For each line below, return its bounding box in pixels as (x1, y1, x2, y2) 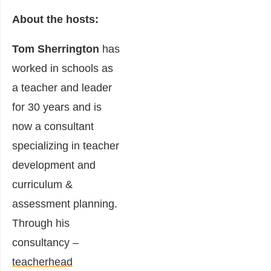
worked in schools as (12, 62, 113, 74)
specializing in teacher (12, 139, 119, 152)
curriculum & (12, 178, 73, 191)
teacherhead (12, 255, 73, 268)
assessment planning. (12, 197, 117, 210)
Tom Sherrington (12, 42, 99, 55)
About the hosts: (12, 13, 99, 25)
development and (12, 158, 96, 171)
